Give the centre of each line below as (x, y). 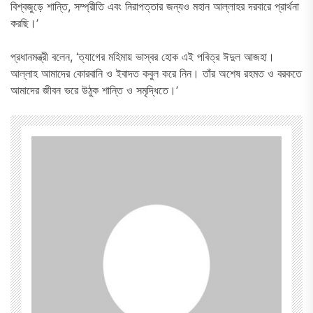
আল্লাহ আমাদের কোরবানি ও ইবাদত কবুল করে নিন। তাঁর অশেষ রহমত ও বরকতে (156, 74)
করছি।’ (24, 23)
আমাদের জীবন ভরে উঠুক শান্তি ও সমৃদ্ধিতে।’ (94, 90)
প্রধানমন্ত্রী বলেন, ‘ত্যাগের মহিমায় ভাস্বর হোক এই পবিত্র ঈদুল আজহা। (143, 57)
